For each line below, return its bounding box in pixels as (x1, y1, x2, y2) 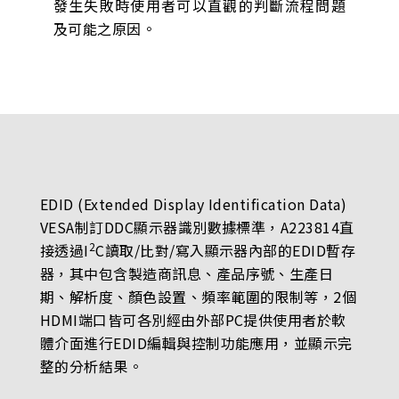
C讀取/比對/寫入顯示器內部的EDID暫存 (95, 240, 356, 262)
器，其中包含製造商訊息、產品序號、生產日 (39, 263, 334, 285)
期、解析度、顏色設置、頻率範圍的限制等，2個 (39, 286, 357, 308)
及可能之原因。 (53, 18, 157, 40)
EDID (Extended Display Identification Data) (39, 193, 347, 216)
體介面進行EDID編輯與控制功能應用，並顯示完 (39, 332, 353, 354)
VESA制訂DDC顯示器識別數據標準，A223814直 (39, 216, 354, 239)
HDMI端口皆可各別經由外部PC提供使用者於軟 (39, 309, 346, 331)
